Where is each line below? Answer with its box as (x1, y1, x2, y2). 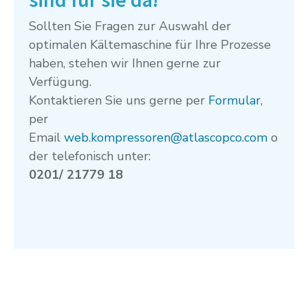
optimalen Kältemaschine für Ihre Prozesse (29, 36, 271, 54)
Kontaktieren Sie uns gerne (29, 92, 182, 109)
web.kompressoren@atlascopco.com (64, 129, 267, 146)
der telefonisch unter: (29, 148, 151, 165)
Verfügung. (29, 74, 91, 91)
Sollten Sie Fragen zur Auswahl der (29, 18, 231, 35)
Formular (208, 92, 261, 109)
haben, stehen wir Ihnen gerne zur (29, 55, 221, 72)
